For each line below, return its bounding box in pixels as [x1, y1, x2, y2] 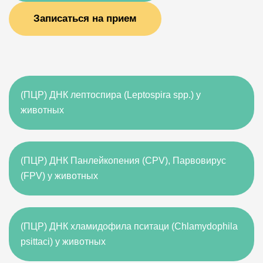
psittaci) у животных [21, 237, 106, 247]
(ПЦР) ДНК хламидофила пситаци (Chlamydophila [21, 221, 238, 231]
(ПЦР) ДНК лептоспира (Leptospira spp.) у [21, 90, 201, 100]
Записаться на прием [33, 13, 137, 24]
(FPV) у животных [21, 171, 98, 181]
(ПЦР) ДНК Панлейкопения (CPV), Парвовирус [21, 156, 226, 166]
